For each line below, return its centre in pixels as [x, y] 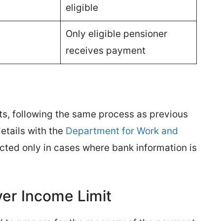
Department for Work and [122, 131]
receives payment [105, 51]
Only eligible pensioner [116, 34]
